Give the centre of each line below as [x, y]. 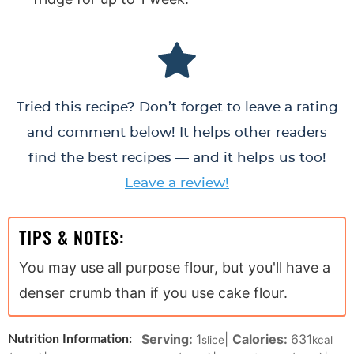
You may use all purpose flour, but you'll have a [175, 267]
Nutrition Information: [70, 339]
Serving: [169, 339]
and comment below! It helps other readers [177, 132]
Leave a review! [177, 183]
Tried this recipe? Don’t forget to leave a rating [177, 107]
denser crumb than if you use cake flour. [153, 292]
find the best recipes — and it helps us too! [177, 157]
